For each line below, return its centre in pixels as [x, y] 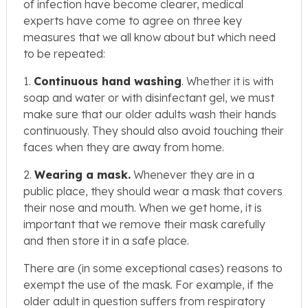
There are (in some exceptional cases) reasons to [153, 268]
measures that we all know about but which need [150, 37]
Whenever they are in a [192, 174]
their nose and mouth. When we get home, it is [143, 207]
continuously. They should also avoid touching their [154, 130]
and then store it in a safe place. [106, 240]
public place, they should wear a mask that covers [153, 191]
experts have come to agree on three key [133, 20]
